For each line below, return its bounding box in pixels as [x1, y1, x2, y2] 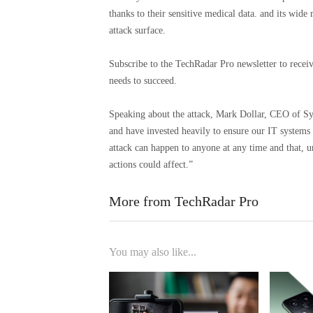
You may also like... [109, 246, 196, 259]
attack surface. [109, 25, 166, 36]
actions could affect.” [109, 159, 193, 170]
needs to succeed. [109, 75, 177, 87]
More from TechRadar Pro [109, 194, 259, 210]
